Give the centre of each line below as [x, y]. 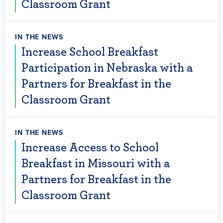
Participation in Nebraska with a [107, 68]
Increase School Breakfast [90, 52]
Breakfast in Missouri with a [96, 164]
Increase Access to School [90, 148]
